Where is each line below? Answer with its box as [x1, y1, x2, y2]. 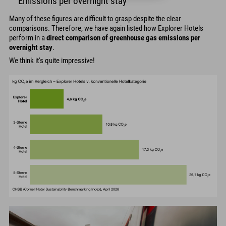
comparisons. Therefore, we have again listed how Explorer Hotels [9, 23, 203, 33]
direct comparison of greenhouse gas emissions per [46, 33, 200, 42]
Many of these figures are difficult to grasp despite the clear [9, 14, 181, 23]
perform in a [9, 33, 46, 42]
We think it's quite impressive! [9, 56, 95, 65]
